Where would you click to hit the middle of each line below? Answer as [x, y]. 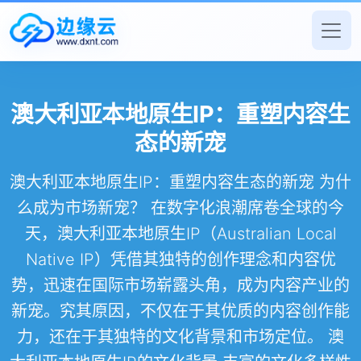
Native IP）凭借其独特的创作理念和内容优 [180, 260]
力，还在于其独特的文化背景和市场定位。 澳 [180, 337]
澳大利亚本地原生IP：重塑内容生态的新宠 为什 [180, 183]
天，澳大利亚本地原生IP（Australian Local [180, 234]
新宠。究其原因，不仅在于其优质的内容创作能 [180, 311]
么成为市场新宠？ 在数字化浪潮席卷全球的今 [180, 208]
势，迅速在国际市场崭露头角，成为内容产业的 [180, 286]
